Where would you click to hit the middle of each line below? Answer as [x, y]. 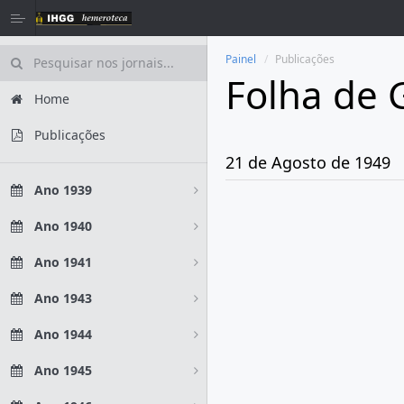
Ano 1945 [63, 370]
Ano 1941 [63, 262]
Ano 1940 [63, 226]
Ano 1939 [63, 190]
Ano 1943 [63, 298]
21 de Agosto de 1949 [308, 162]
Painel [241, 59]
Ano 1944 [63, 334]
